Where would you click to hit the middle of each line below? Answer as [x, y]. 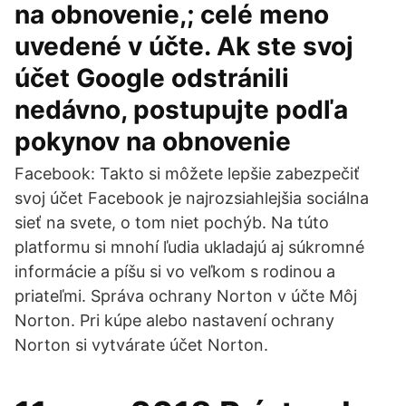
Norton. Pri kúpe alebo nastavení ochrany [174, 320]
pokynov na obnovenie [156, 141]
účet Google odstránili [152, 78]
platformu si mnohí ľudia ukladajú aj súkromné [189, 247]
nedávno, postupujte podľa [181, 110]
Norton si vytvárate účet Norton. [141, 345]
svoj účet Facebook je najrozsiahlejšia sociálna [192, 198]
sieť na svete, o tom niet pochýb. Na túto [172, 222]
